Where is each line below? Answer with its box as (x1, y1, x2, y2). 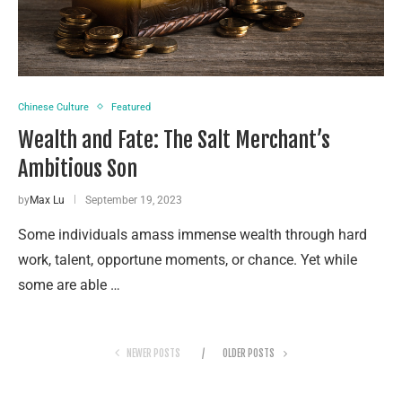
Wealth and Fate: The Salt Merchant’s (18, 126, 330, 153)
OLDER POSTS (223, 346, 276, 360)
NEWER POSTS (127, 346, 180, 360)
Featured (111, 100, 151, 113)
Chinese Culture (18, 100, 89, 113)
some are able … (18, 275, 120, 293)
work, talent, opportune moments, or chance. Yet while (18, 250, 357, 268)
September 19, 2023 (85, 193, 182, 206)
